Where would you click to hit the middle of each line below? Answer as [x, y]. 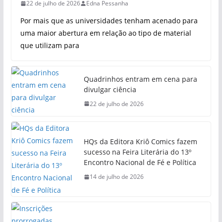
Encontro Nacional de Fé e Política [140, 162]
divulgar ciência [110, 89]
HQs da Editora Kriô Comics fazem [140, 141]
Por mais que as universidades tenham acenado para [109, 21]
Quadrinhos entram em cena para [140, 79]
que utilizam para [50, 45]
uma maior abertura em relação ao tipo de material [106, 33]
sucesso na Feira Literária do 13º [137, 152]
